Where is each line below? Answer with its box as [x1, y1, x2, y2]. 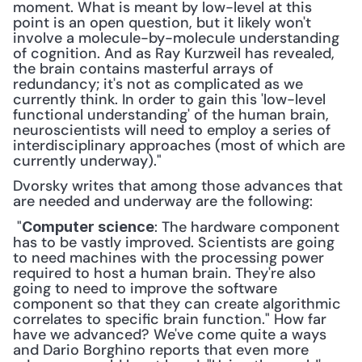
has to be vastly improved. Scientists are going [13, 233, 335, 252]
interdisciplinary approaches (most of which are [13, 136, 345, 155]
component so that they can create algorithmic [13, 294, 341, 314]
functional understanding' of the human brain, [13, 105, 329, 124]
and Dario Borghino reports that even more [13, 340, 309, 360]
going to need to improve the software [13, 279, 277, 298]
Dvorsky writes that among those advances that [13, 176, 343, 196]
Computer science [22, 218, 154, 235]
